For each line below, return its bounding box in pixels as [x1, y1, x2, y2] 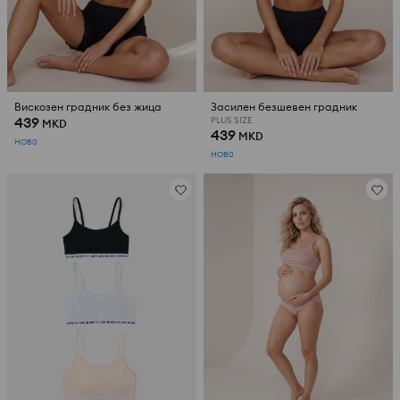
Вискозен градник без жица [14, 100, 162, 114]
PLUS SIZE [211, 113, 253, 126]
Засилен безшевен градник [211, 100, 357, 114]
